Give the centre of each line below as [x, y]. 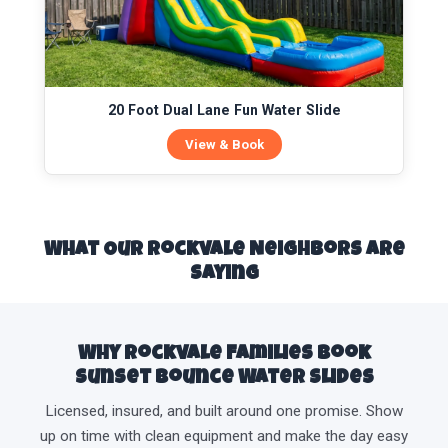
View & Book [224, 145]
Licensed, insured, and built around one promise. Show [224, 411]
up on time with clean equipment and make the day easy [224, 436]
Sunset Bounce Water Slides [224, 379]
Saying [224, 275]
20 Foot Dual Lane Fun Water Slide [224, 110]
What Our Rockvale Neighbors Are [224, 251]
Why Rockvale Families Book [224, 355]
